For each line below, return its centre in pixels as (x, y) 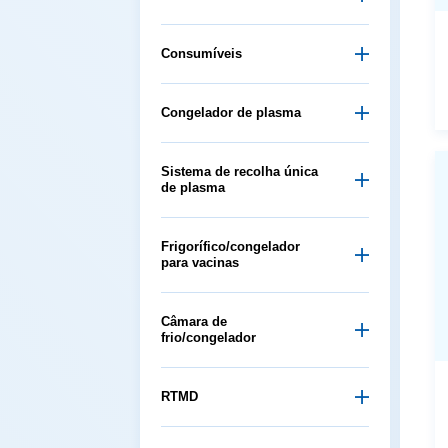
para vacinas (200, 262)
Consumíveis (201, 53)
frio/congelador (208, 337)
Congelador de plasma (231, 112)
